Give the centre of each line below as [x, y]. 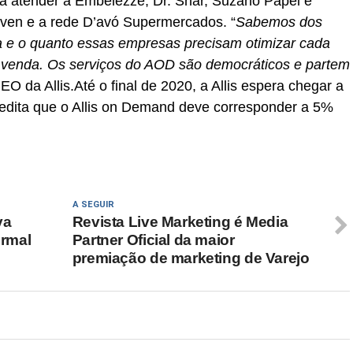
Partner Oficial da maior [153, 240]
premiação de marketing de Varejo [191, 258]
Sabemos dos [279, 22]
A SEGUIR [93, 204]
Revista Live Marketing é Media [180, 222]
